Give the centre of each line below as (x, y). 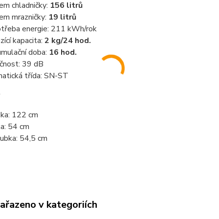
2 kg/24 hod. (66, 41)
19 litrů (62, 17)
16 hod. (63, 53)
